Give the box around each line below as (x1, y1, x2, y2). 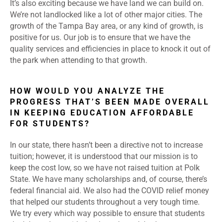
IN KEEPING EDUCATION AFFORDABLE (10, 108, 194, 118)
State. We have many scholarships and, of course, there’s (10, 174, 207, 184)
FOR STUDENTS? (10, 119, 94, 129)
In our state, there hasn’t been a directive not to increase (10, 140, 203, 150)
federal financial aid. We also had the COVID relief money (10, 186, 209, 196)
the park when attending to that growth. (10, 55, 147, 65)
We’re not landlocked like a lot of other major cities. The (10, 10, 202, 20)
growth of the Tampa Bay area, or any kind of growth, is (10, 21, 203, 31)
